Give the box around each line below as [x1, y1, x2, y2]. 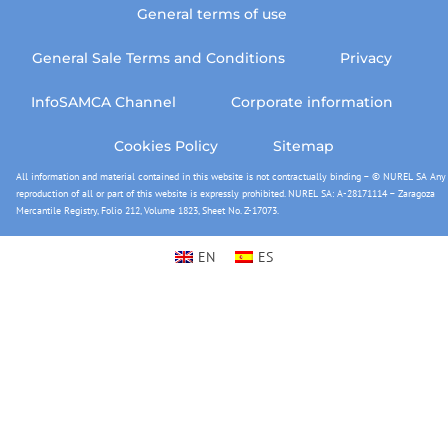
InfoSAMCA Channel [30, 92, 176, 111]
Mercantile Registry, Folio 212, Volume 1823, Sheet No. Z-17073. [16, 203, 279, 217]
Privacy [339, 48, 392, 67]
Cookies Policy [114, 136, 218, 155]
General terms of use [136, 4, 287, 23]
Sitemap [273, 136, 334, 155]
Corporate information [230, 92, 393, 111]
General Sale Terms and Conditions [31, 48, 285, 67]
